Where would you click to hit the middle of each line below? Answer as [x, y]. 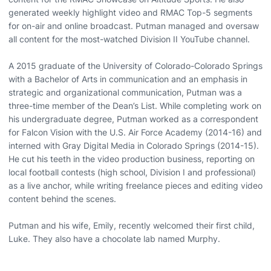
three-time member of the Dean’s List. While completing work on [135, 105]
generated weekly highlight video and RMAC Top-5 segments [130, 12]
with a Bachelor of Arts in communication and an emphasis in [128, 79]
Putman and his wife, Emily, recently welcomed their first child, [132, 225]
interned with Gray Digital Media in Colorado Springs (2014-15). [134, 145]
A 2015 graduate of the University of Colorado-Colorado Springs [135, 65]
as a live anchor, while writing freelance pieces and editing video [135, 185]
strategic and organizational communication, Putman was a [125, 92]
